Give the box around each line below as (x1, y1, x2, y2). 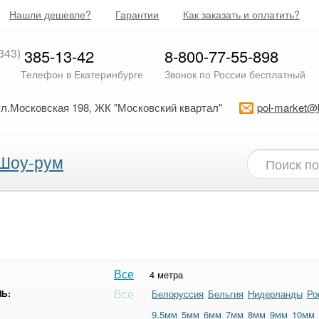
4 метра (150, 268, 183, 281)
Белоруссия (152, 287, 204, 300)
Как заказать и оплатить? (183, 7, 300, 21)
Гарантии (115, 7, 159, 21)
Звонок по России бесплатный (164, 67, 305, 81)
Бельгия (208, 287, 244, 300)
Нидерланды (248, 287, 303, 300)
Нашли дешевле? (9, 7, 91, 21)
